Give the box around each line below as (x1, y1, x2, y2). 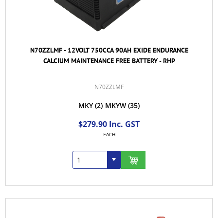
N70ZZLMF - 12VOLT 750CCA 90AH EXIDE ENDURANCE (30, 46, 188, 55)
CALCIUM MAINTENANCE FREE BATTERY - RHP (43, 56, 175, 66)
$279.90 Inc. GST (78, 119, 140, 130)
